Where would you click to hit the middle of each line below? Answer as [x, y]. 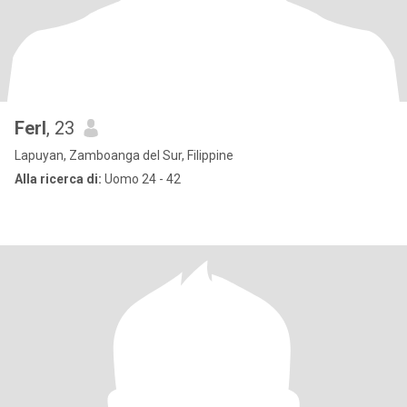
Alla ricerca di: [58, 179]
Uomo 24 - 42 [141, 179]
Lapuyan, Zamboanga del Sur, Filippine [124, 155]
